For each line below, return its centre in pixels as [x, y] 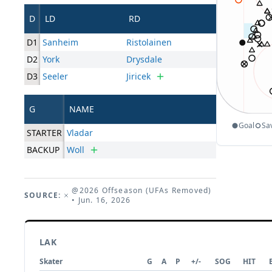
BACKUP [43, 150]
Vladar [80, 133]
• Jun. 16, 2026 [101, 200]
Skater [51, 262]
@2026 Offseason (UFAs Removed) [142, 191]
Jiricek [138, 76]
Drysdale [144, 59]
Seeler [55, 76]
